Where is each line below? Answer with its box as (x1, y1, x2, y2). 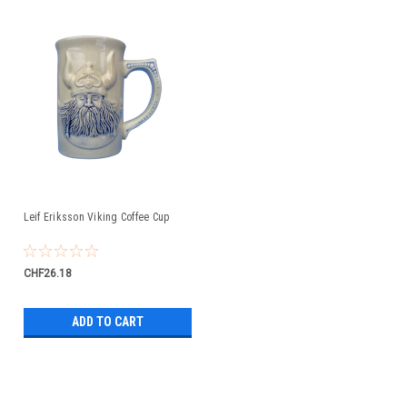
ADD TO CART (71, 314, 144, 329)
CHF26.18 (23, 266, 72, 280)
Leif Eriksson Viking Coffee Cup (23, 211, 170, 223)
